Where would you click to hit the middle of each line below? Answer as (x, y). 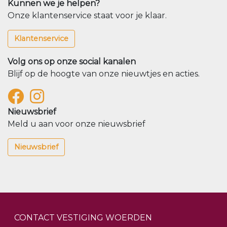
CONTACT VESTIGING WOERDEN (83, 218)
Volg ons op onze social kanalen (72, 62)
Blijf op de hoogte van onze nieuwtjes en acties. (104, 74)
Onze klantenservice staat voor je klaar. (87, 16)
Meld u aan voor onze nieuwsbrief (77, 124)
